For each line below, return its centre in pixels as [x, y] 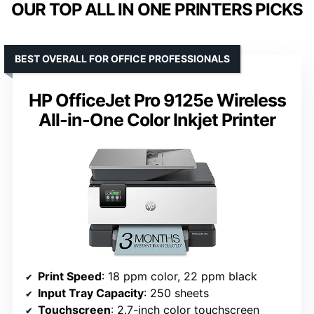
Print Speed [70, 276]
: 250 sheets [176, 293]
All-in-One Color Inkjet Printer [157, 120]
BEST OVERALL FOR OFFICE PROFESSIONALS [122, 58]
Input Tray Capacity [91, 293]
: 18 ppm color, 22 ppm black [179, 276]
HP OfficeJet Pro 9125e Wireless [157, 100]
